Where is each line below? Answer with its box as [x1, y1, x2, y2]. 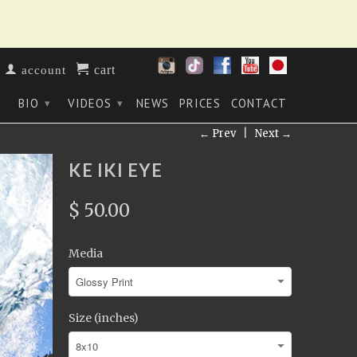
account [18, 63, 66, 75]
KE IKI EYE [69, 159, 163, 181]
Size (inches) [69, 311, 139, 325]
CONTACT [231, 96, 287, 111]
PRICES [179, 96, 221, 111]
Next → [255, 127, 292, 140]
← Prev [199, 127, 236, 140]
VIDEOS [68, 96, 116, 111]
